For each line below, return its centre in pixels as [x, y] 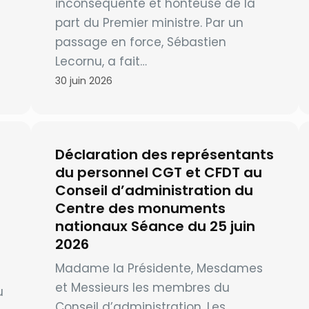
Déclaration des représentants [164, 154]
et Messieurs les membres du [142, 288]
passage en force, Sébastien [140, 42]
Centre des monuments [140, 208]
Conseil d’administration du [154, 190]
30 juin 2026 [83, 81]
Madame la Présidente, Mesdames [159, 268]
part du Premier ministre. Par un [149, 23]
